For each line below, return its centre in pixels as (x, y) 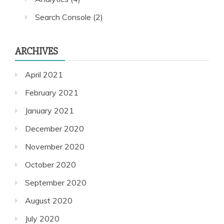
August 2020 (49, 200)
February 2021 (52, 92)
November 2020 (55, 146)
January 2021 (49, 110)
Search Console (63, 17)
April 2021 (44, 74)
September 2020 (56, 182)
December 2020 (54, 128)
